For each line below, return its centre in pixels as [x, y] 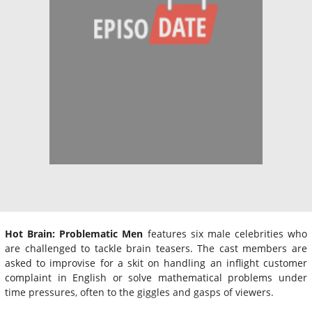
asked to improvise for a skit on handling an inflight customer [156, 263]
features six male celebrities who [225, 233]
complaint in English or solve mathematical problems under [156, 277]
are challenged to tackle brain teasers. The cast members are [156, 248]
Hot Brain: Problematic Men [74, 233]
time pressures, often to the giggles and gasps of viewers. [139, 292]
